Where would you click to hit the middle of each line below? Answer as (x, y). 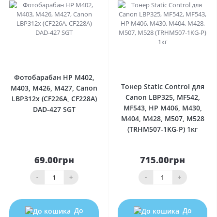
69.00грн (54, 160)
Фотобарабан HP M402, (54, 77)
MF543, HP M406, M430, (163, 108)
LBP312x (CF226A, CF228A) (54, 98)
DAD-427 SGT (54, 109)
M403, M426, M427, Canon (54, 88)
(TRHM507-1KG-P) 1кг (163, 129)
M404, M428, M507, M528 (163, 118)
